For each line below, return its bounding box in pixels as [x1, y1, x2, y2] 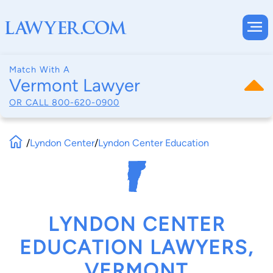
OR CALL [9, 96, 52, 108]
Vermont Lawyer [9, 75, 140, 96]
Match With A [9, 64, 70, 75]
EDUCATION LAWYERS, [19, 236, 253, 260]
